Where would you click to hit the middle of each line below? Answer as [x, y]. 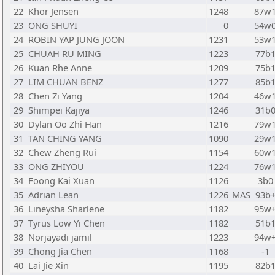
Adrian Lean [53, 195]
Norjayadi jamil [60, 237]
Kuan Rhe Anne [60, 68]
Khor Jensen [53, 11]
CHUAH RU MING [65, 53]
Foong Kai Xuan [61, 180]
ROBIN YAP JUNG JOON [76, 39]
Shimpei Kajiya [59, 110]
